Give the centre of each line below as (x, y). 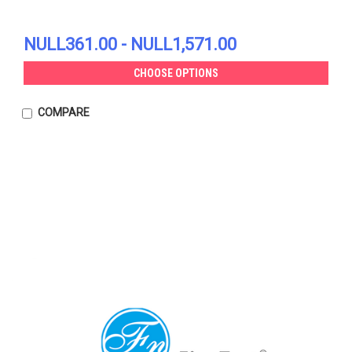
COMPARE (63, 112)
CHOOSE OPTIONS (176, 73)
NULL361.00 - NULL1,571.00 (130, 44)
